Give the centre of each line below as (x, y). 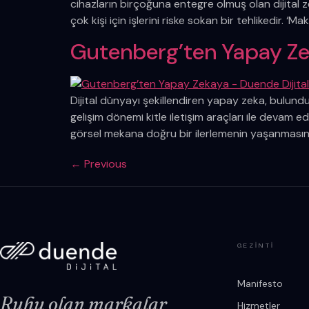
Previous (104, 164)
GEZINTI (256, 246)
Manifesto (260, 284)
